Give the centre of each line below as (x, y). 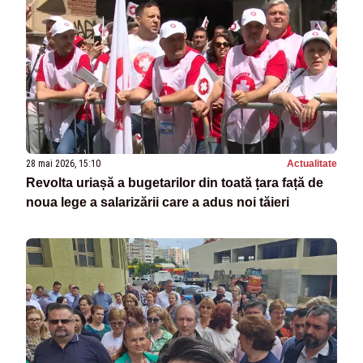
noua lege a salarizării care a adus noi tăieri (158, 202)
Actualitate (312, 163)
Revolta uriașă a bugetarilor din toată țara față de (175, 182)
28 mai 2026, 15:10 (63, 163)
